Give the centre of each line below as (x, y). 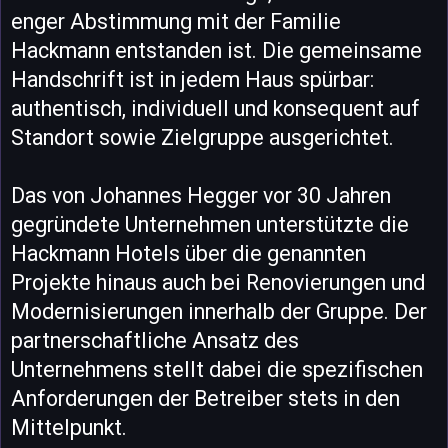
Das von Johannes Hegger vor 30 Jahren (201, 195)
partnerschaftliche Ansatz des (155, 340)
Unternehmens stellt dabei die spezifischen (217, 369)
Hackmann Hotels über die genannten (188, 253)
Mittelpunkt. (69, 427)
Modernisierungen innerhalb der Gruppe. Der (219, 311)
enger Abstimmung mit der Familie (176, 21)
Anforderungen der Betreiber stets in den (205, 398)
